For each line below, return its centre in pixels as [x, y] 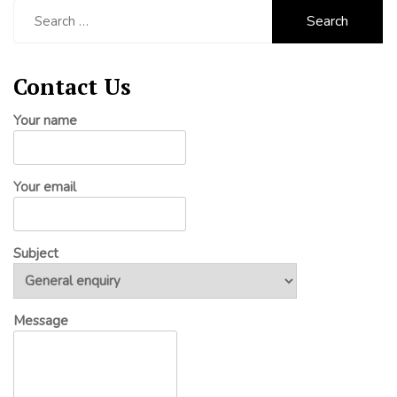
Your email [45, 187]
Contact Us [72, 86]
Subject [36, 253]
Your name [45, 120]
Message [41, 320]
